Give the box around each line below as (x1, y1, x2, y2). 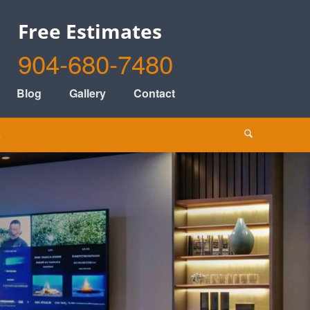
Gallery (69, 85, 106, 101)
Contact (134, 85, 175, 101)
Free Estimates (18, 18, 163, 44)
